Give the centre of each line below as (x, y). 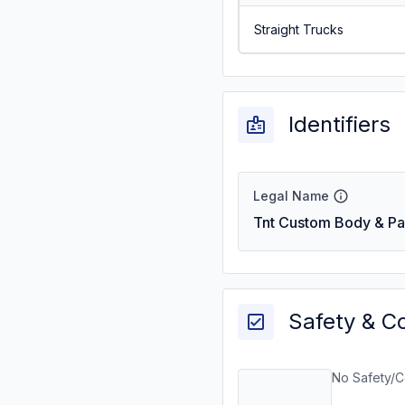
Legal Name (291, 196)
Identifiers (339, 124)
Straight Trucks (298, 29)
